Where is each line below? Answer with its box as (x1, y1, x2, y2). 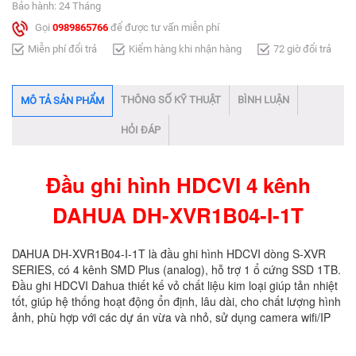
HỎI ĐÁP (121, 123, 161, 136)
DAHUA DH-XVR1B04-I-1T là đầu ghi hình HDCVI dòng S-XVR (12, 245, 326, 261)
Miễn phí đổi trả (28, 42, 97, 55)
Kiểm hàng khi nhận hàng (129, 42, 242, 55)
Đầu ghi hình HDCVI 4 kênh (45, 169, 311, 199)
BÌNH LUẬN (238, 93, 289, 106)
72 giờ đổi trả (273, 42, 331, 55)
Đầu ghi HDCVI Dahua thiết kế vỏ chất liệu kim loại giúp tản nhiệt (12, 277, 338, 293)
